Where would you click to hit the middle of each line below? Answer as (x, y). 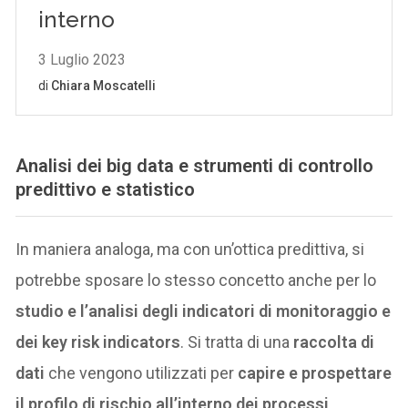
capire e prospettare (313, 373)
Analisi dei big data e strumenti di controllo (195, 166)
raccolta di (334, 342)
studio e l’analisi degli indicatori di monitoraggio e (204, 311)
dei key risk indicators (98, 342)
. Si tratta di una (237, 342)
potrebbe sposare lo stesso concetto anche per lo (196, 280)
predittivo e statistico (106, 190)
